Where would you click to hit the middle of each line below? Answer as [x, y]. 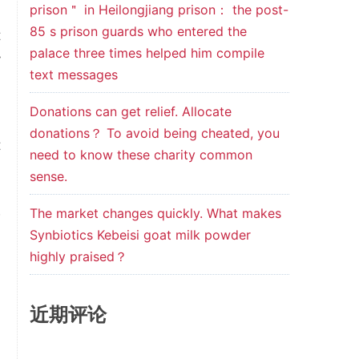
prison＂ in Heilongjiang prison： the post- [159, 10]
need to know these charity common [141, 155]
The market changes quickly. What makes [155, 213]
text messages [73, 75]
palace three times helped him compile [147, 53]
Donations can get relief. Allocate [130, 111]
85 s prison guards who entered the [138, 31]
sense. [48, 176]
